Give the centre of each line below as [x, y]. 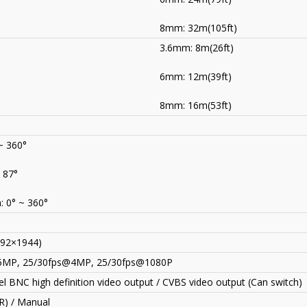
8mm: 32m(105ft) [198, 28]
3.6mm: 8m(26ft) [197, 48]
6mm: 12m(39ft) [196, 77]
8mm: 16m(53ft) [196, 106]
